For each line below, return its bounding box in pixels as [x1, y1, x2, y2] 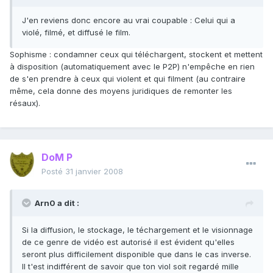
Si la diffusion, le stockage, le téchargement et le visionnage [22, 225, 253, 235]
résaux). [10, 98, 40, 108]
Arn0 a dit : [35, 198, 79, 208]
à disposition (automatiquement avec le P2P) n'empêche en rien [10, 62, 255, 72]
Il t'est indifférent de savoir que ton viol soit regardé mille [22, 261, 239, 272]
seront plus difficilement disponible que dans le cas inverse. [22, 249, 251, 260]
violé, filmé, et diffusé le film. [22, 27, 130, 38]
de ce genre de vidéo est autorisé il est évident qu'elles [22, 237, 235, 247]
